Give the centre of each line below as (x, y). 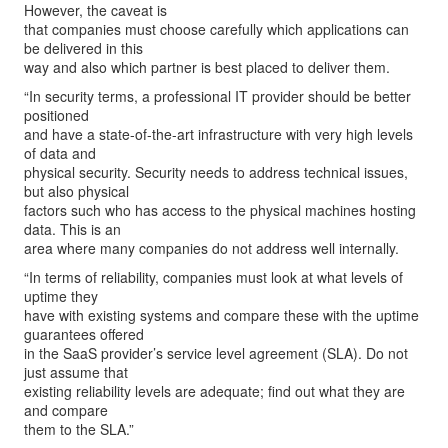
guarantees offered (84, 334)
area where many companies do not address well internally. (211, 248)
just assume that (76, 372)
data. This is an (72, 229)
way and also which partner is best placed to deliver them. (207, 67)
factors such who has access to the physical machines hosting (220, 210)
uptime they (61, 296)
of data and (60, 153)
